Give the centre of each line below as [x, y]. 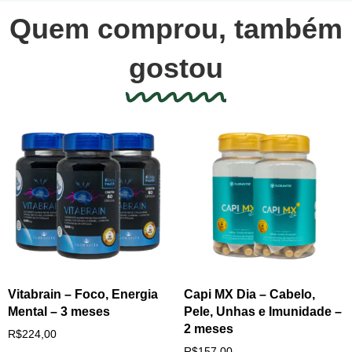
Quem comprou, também [176, 28]
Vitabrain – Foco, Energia [83, 294]
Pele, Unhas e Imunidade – [263, 311]
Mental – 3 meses [59, 311]
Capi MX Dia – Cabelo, [249, 294]
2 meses [209, 328]
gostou [176, 68]
